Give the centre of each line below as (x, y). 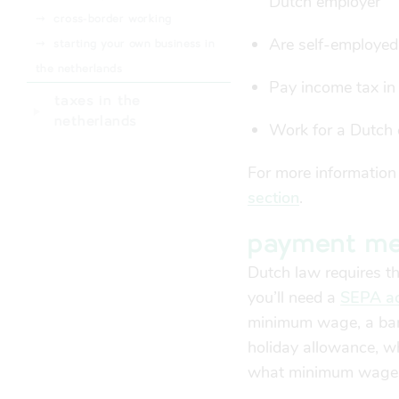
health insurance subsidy (122, 12)
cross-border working (113, 19)
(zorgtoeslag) (73, 37)
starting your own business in (134, 44)
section (274, 198)
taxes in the (98, 101)
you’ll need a (294, 297)
